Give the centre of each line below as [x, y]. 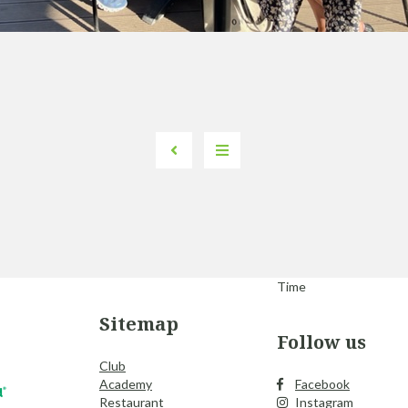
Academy [125, 384]
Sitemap [138, 324]
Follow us [321, 342]
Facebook [322, 384]
